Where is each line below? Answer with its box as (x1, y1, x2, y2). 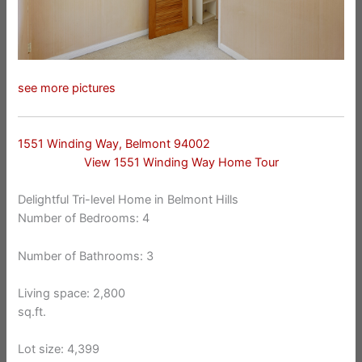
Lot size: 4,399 (18, 342, 100, 357)
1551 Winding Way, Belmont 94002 (18, 136, 211, 151)
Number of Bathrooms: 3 (18, 248, 154, 263)
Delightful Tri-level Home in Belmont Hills (18, 192, 239, 208)
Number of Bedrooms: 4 (18, 211, 150, 226)
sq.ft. (18, 305, 47, 320)
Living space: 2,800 (18, 286, 126, 301)
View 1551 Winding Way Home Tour (83, 154, 279, 170)
